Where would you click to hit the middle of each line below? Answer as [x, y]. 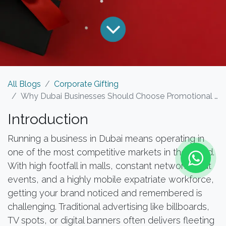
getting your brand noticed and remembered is [105, 193]
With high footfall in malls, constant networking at [109, 165]
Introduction [48, 119]
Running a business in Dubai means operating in [106, 138]
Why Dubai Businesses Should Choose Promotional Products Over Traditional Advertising [118, 96]
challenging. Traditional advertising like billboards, [108, 206]
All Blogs [24, 84]
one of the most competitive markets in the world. [111, 152]
